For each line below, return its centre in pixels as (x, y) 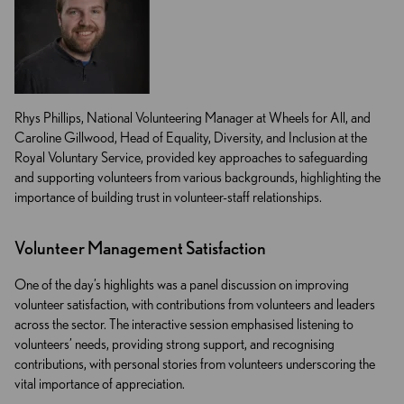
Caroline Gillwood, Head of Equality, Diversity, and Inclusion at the (191, 138)
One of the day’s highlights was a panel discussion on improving (182, 285)
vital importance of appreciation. (100, 384)
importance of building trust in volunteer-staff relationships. (168, 197)
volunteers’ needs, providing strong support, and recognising (174, 344)
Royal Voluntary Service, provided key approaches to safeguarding (191, 158)
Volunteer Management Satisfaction (140, 248)
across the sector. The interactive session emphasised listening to (184, 325)
